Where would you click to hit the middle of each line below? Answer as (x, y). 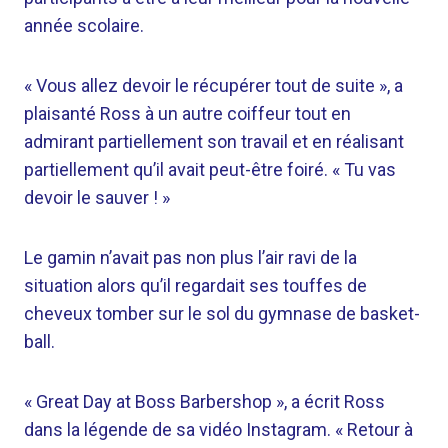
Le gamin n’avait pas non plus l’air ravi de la (190, 257)
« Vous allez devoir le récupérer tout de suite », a (213, 85)
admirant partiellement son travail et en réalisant (214, 141)
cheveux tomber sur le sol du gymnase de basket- (222, 313)
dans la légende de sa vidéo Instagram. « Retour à (218, 429)
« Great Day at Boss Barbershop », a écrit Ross (204, 401)
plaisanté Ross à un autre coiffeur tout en (187, 113)
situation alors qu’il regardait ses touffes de (195, 285)
